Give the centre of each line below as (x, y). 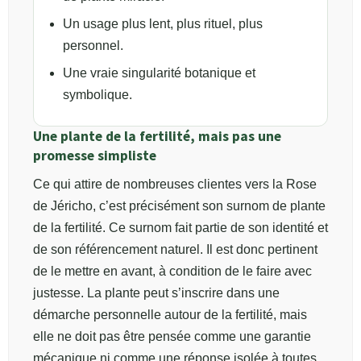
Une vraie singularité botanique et (159, 73)
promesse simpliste (95, 155)
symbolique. (98, 94)
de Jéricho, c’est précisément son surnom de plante (179, 205)
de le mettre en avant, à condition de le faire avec (172, 271)
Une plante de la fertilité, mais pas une (157, 136)
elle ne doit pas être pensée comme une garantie (172, 336)
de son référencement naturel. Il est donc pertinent (175, 249)
